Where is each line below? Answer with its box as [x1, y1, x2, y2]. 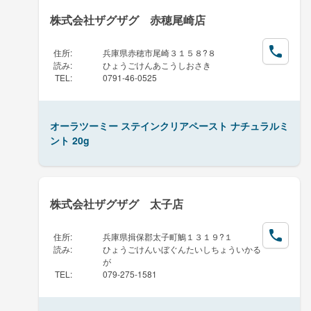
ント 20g [50, 133, 90, 147]
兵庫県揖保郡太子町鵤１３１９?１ [103, 230, 233, 242]
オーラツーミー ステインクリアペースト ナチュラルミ [50, 118, 289, 133]
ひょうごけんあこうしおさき [103, 58, 211, 71]
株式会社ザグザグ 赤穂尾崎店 [50, 11, 205, 28]
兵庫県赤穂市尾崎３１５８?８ [103, 46, 216, 58]
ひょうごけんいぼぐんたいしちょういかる [103, 242, 261, 255]
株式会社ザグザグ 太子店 [50, 195, 183, 212]
